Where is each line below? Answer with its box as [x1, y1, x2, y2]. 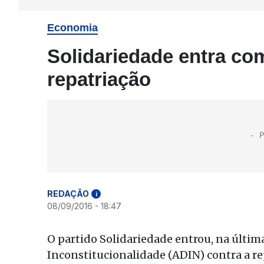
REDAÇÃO [47, 189, 89, 199]
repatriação [47, 68, 151, 90]
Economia [47, 22, 98, 34]
